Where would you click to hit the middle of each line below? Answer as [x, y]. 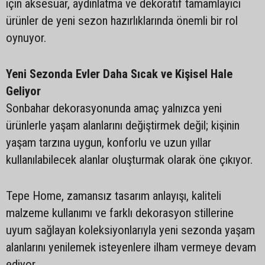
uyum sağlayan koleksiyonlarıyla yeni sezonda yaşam [130, 230]
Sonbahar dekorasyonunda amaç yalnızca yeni [114, 108]
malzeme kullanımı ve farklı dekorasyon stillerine [120, 213]
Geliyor [23, 91]
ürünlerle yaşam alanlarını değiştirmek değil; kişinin [123, 125]
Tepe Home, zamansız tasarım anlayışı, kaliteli [114, 196]
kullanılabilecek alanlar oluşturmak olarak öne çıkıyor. [129, 160]
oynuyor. [26, 38]
